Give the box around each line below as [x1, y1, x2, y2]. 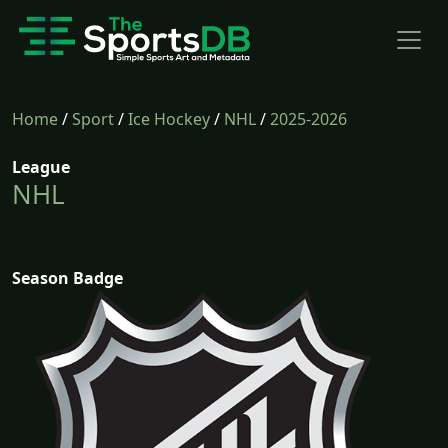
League [12, 156, 70, 178]
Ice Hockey [128, 108, 210, 130]
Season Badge [12, 267, 123, 289]
